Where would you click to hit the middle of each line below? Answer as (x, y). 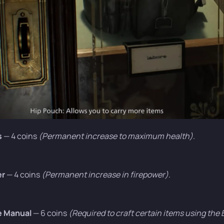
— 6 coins (50, 213)
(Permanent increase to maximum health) (116, 136)
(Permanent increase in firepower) (105, 174)
